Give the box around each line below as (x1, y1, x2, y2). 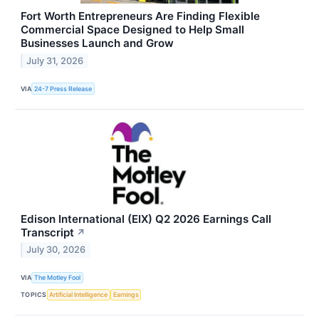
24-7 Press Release (34, 85, 93, 93)
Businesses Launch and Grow (21, 36, 174, 51)
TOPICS (21, 291, 47, 299)
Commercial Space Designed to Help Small (21, 23, 244, 37)
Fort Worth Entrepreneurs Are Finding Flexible (21, 9, 260, 23)
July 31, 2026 (26, 56, 84, 67)
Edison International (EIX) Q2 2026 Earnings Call (21, 211, 271, 226)
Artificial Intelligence (49, 291, 108, 299)
